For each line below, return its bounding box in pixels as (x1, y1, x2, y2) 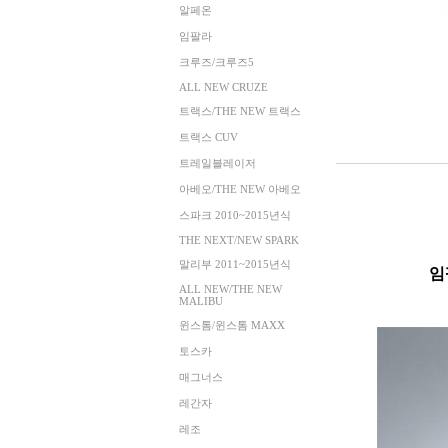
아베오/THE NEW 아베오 (178, 183, 301, 195)
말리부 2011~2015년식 (178, 258, 291, 270)
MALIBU (178, 295, 223, 307)
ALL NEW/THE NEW (178, 283, 282, 295)
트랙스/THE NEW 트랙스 (178, 105, 301, 117)
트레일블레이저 (178, 157, 256, 169)
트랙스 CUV (178, 131, 238, 143)
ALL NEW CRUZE (178, 81, 268, 93)
